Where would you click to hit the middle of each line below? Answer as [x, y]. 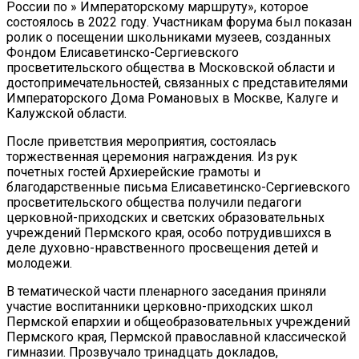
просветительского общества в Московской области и [171, 67]
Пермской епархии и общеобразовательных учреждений [178, 321]
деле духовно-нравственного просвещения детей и [162, 248]
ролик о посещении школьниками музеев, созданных [169, 37]
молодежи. [39, 263]
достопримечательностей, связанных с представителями [177, 83]
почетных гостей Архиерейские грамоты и [133, 171]
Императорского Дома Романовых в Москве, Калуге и [172, 98]
